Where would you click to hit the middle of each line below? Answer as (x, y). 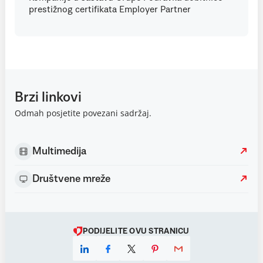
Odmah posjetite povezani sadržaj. (83, 113)
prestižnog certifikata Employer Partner (110, 9)
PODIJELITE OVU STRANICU (136, 231)
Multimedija (59, 151)
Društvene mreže (71, 179)
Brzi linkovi (48, 97)
